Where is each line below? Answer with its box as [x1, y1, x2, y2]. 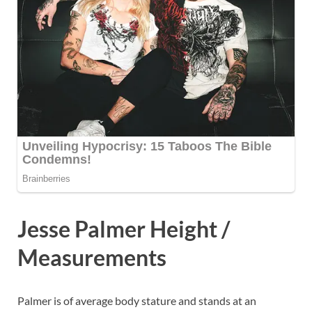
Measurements [17, 244, 166, 272]
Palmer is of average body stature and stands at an [17, 294, 256, 308]
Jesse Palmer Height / [17, 215, 230, 243]
